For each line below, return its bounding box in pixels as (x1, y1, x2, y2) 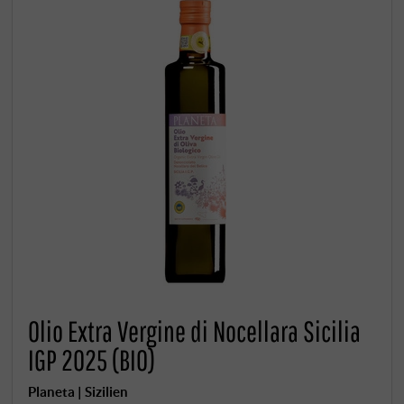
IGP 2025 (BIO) (28, 343, 156, 378)
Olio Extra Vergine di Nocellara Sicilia (28, 314, 362, 349)
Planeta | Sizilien (28, 383, 129, 400)
